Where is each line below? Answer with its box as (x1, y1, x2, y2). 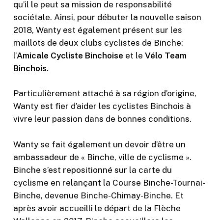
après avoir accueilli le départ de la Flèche (13, 203, 181, 213)
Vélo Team (144, 50, 187, 60)
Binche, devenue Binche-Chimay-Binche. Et (13, 190, 184, 200)
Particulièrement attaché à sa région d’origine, (13, 88, 196, 98)
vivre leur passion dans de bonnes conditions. (13, 114, 192, 124)
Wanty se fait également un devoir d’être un (13, 139, 186, 149)
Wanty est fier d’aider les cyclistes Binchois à (13, 101, 191, 111)
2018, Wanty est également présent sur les (13, 25, 182, 35)
